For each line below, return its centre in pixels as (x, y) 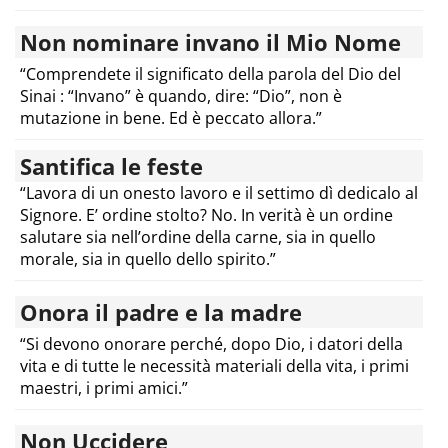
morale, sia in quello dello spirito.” (148, 258)
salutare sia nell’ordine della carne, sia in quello (198, 236)
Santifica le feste (111, 165)
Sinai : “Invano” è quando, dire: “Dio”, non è (181, 95)
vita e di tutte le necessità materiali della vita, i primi (214, 365)
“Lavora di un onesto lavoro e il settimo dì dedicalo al (219, 192)
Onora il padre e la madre (161, 311)
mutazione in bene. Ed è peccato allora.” (171, 117)
